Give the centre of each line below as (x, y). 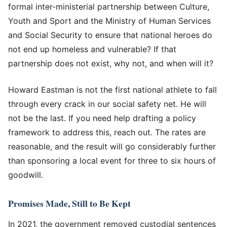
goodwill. (26, 175)
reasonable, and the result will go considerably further (112, 146)
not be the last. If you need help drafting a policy (102, 118)
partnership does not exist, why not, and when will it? (111, 63)
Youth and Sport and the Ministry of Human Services (109, 21)
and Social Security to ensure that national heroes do (110, 35)
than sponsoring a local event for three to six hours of (112, 160)
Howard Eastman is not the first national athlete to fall (112, 89)
